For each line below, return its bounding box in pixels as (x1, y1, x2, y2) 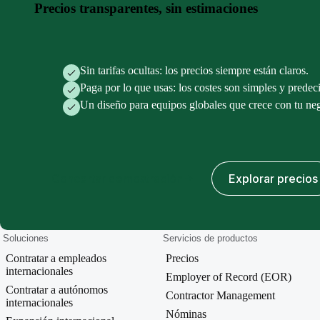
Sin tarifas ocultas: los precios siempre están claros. (80, 64, 309, 77)
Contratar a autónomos (6, 284, 108, 296)
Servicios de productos (163, 233, 258, 244)
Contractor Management (166, 289, 275, 302)
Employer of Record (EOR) (166, 271, 291, 284)
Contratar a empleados (6, 252, 106, 265)
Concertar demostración (51, 171, 183, 186)
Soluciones (3, 233, 49, 244)
